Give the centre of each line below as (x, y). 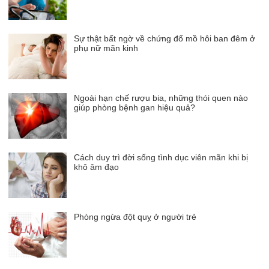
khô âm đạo (97, 167)
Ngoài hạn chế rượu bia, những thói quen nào (161, 98)
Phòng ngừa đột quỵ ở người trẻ (135, 216)
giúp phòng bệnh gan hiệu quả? (135, 107)
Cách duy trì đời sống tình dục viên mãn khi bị (161, 157)
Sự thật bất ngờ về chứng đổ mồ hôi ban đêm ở (165, 38)
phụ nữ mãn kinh (106, 48)
